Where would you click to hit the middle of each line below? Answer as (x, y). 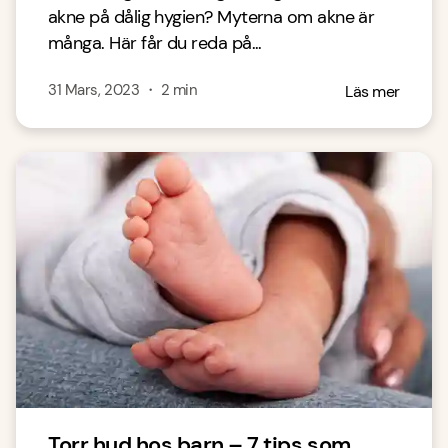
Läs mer (372, 91)
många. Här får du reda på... (155, 43)
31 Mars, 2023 (94, 90)
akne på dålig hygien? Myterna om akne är (211, 17)
